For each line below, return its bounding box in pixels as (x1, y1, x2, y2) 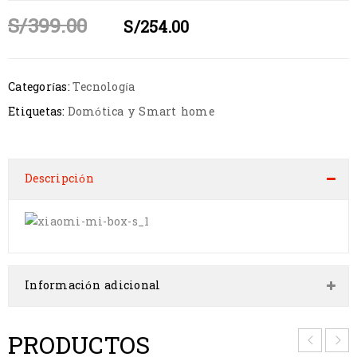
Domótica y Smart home (67, 102, 214, 122)
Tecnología (72, 77, 135, 97)
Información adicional (25, 276, 161, 296)
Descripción (25, 169, 94, 189)
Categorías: (8, 77, 70, 97)
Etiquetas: (8, 102, 65, 122)
